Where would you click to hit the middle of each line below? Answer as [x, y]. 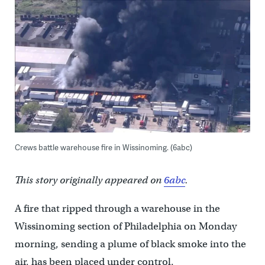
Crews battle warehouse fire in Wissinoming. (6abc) [103, 148]
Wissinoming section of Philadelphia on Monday [125, 227]
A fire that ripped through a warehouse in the [117, 209]
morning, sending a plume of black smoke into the [130, 244]
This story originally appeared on [89, 180]
